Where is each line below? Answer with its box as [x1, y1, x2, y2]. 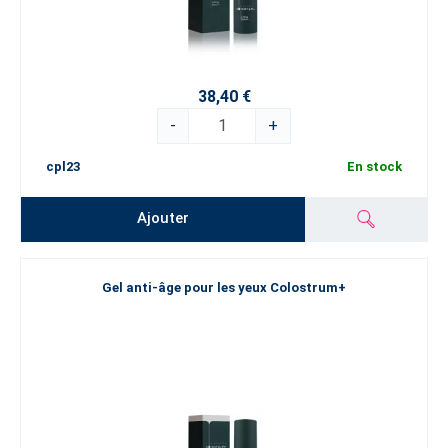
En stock [347, 158, 402, 174]
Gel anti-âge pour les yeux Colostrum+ [102, 280, 346, 296]
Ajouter [137, 209, 190, 228]
